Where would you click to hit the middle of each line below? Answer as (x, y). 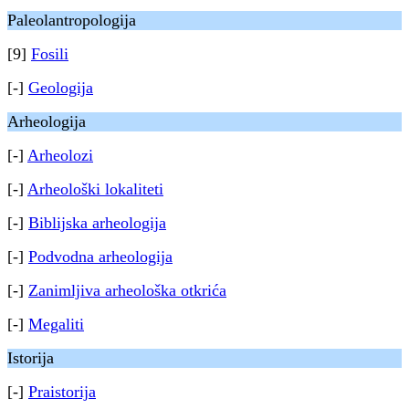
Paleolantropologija (72, 20)
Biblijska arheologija (97, 223)
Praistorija (62, 392)
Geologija (61, 88)
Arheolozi (60, 155)
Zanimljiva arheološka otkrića (127, 290)
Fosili (50, 54)
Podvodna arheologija (100, 257)
